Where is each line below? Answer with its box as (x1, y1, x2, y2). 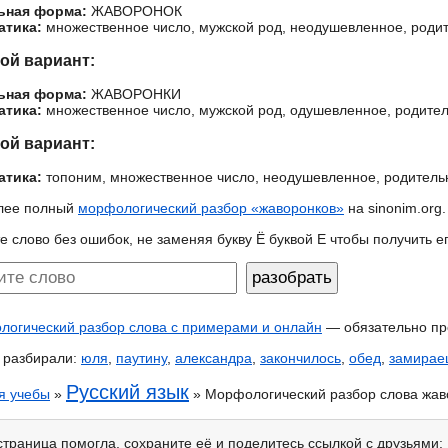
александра (175, 350, 252, 366)
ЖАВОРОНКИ (87, 86, 181, 102)
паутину (116, 350, 167, 366)
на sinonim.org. (344, 200, 446, 216)
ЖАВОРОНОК (87, 3, 182, 19)
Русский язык (66, 381, 189, 403)
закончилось (260, 350, 341, 366)
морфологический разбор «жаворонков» (78, 200, 344, 216)
